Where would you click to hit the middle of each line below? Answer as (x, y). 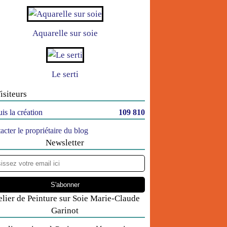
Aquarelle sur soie (65, 33)
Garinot (65, 211)
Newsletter (65, 143)
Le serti (65, 74)
